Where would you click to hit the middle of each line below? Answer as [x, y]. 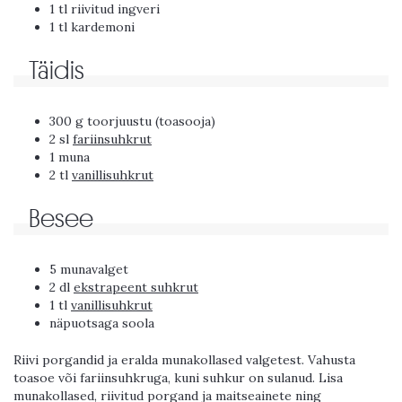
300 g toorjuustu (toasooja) [132, 122]
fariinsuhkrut [112, 140]
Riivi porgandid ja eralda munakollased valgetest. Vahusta [184, 360]
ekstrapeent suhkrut [136, 288]
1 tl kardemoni [92, 27]
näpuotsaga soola [102, 323]
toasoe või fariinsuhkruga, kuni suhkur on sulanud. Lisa [178, 378]
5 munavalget [89, 270]
